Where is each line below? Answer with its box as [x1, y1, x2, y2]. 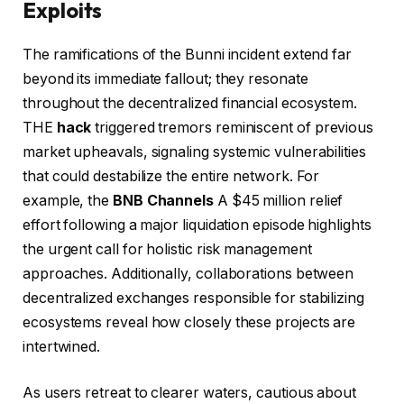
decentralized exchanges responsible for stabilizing [23, 289, 364, 307]
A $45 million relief [214, 191, 344, 209]
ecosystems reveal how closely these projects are [23, 313, 356, 331]
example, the [23, 191, 113, 209]
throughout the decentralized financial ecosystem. [23, 94, 358, 112]
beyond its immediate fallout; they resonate [23, 69, 308, 87]
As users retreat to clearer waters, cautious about [23, 384, 357, 402]
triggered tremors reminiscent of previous [91, 118, 374, 136]
